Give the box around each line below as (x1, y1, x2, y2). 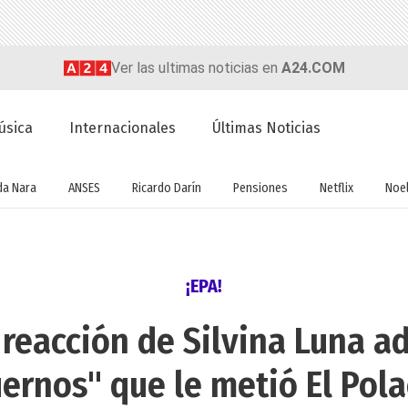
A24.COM (280, 58, 345, 76)
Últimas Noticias (212, 119, 321, 138)
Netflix (319, 179, 353, 196)
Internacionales (69, 119, 177, 138)
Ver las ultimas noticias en (110, 58, 281, 76)
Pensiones (232, 179, 288, 196)
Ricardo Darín (131, 179, 201, 196)
